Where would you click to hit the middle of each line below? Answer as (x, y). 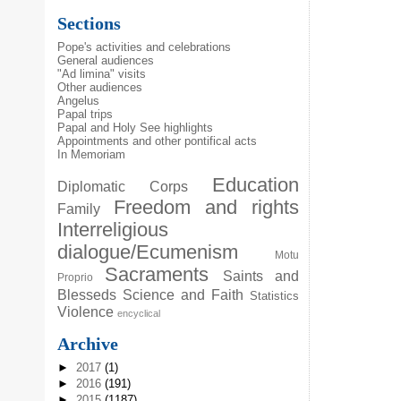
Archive (88, 343)
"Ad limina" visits (102, 73)
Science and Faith (183, 294)
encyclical (139, 313)
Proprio (76, 277)
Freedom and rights (206, 207)
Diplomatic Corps (123, 186)
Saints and (261, 275)
